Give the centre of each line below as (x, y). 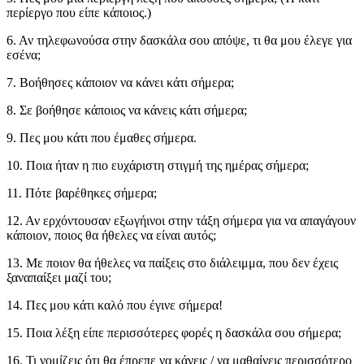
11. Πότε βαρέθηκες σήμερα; (82, 193)
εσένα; (24, 54)
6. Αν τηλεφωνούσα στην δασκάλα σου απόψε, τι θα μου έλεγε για (179, 40)
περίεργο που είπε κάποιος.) (79, 12)
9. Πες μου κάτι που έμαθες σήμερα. (102, 137)
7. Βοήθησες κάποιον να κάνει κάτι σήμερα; (120, 82)
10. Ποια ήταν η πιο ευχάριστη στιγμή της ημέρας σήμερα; (158, 165)
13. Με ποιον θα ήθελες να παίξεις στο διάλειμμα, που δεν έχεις (172, 262)
